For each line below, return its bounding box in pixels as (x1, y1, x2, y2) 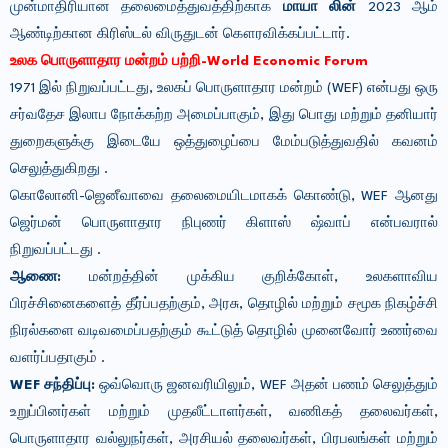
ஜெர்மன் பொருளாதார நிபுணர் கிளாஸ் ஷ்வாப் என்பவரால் (10, 216, 438, 231)
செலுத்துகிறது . (10, 162, 108, 177)
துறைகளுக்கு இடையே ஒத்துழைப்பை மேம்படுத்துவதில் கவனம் (10, 135, 438, 150)
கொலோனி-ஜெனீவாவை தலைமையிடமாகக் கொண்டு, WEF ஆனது (10, 189, 438, 204)
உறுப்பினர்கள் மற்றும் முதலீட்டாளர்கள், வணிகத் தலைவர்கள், (10, 405, 438, 420)
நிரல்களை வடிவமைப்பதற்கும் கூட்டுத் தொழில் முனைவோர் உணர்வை (10, 324, 438, 339)
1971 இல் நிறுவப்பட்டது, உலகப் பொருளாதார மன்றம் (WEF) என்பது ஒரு (10, 81, 438, 96)
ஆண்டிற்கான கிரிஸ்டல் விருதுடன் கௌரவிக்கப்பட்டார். (10, 27, 350, 42)
